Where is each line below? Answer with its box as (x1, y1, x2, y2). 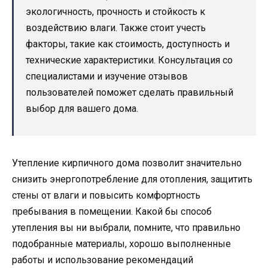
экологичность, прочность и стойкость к (26, 5, 205, 17)
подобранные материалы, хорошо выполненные (12, 237, 231, 249)
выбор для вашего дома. (26, 102, 138, 114)
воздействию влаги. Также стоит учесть (26, 22, 206, 33)
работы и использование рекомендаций (12, 254, 193, 266)
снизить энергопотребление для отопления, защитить (12, 173, 252, 185)
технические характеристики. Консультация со (26, 54, 233, 66)
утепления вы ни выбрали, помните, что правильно (12, 221, 240, 233)
